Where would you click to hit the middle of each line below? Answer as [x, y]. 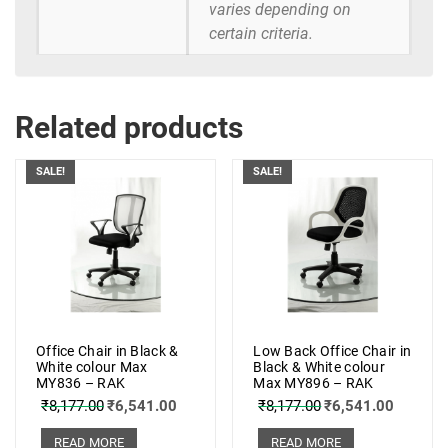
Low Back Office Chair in [332, 350]
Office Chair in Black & [107, 350]
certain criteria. [261, 34]
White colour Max [92, 366]
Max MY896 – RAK [313, 382]
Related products [129, 128]
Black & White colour [319, 366]
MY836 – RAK [81, 382]
